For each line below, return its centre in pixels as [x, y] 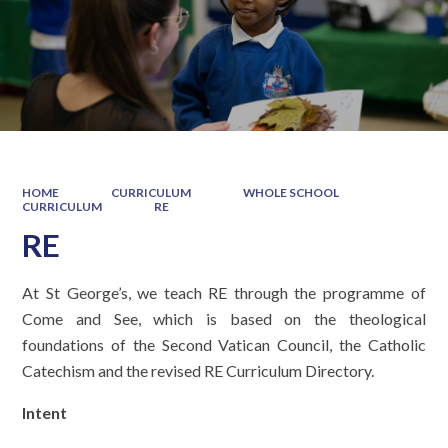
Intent [45, 413]
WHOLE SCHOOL [290, 192]
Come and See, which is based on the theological [224, 319]
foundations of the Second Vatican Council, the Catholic [224, 345]
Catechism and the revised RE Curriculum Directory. [198, 371]
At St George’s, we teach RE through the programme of [224, 293]
